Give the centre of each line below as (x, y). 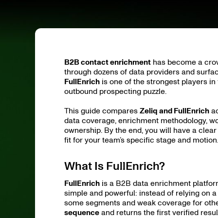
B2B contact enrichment (108, 62)
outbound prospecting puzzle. (115, 91)
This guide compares (102, 111)
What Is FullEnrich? (115, 166)
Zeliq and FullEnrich (174, 111)
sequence (82, 212)
